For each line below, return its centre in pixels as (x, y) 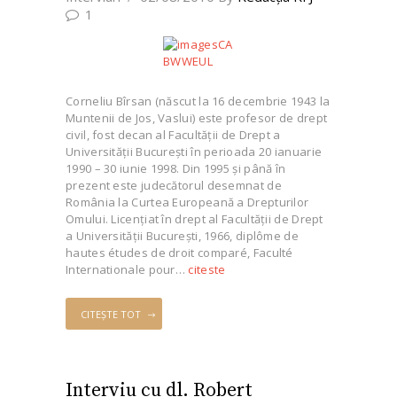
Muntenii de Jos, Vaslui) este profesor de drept (197, 117)
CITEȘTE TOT (110, 314)
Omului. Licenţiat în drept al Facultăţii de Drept (195, 218)
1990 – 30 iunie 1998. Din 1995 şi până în (176, 168)
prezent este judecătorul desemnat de (174, 185)
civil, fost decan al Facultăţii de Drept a (173, 134)
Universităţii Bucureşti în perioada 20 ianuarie (194, 151)
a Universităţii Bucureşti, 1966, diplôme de (182, 235)
